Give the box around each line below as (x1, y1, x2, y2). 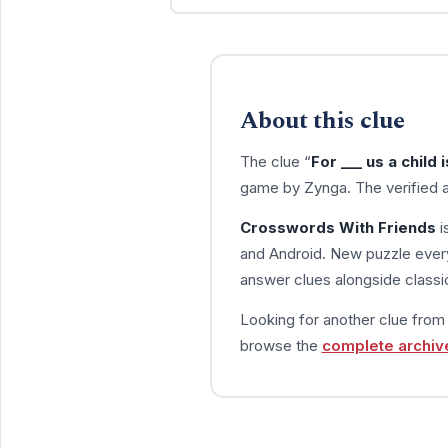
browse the (239, 335, 322, 355)
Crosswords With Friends (239, 217, 436, 237)
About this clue (239, 102, 405, 139)
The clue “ (239, 151, 311, 171)
